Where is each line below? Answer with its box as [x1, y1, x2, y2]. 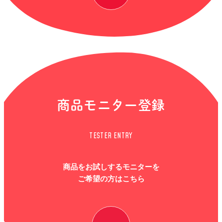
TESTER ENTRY [89, 131, 133, 141]
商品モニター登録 [56, 98, 166, 111]
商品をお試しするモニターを [62, 163, 160, 171]
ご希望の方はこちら [77, 174, 145, 183]
